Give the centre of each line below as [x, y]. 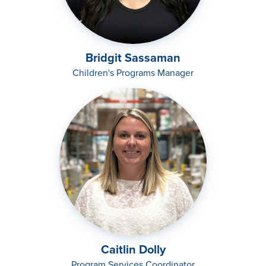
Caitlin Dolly [133, 250]
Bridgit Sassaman [133, 58]
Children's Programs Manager [133, 73]
